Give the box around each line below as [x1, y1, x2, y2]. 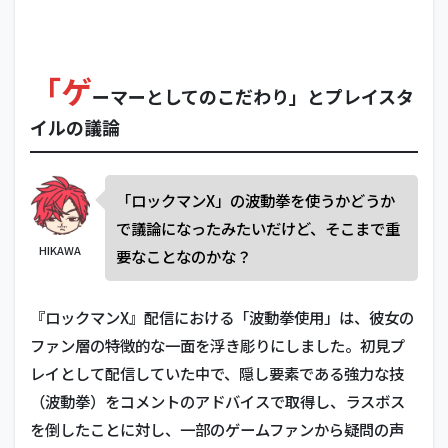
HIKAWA [39, 242, 81, 258]
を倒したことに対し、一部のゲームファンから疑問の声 [30, 418, 404, 440]
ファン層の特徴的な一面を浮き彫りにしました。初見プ [30, 334, 405, 356]
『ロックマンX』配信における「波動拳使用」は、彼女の [30, 306, 414, 328]
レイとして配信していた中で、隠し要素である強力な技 [30, 362, 404, 384]
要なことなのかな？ [116, 245, 251, 267]
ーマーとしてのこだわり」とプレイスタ [92, 83, 414, 109]
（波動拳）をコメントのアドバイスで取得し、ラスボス [30, 390, 405, 412]
